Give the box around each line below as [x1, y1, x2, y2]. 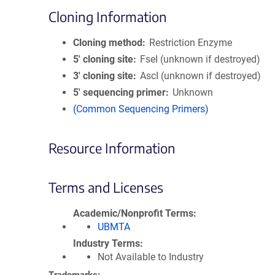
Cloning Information [48, 8, 167, 25]
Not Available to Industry [98, 251, 204, 263]
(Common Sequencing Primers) [73, 103, 209, 115]
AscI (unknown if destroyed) [140, 70, 261, 82]
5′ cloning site [73, 53, 133, 65]
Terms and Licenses [48, 179, 163, 196]
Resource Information [48, 139, 176, 157]
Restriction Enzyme [149, 37, 233, 48]
